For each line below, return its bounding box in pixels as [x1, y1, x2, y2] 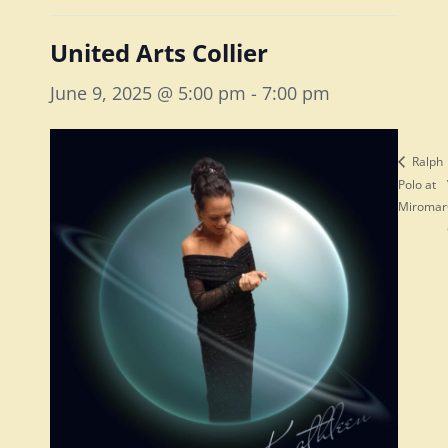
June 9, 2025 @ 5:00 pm [50, 81, 246, 105]
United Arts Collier [50, 36, 268, 69]
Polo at [398, 175, 436, 193]
